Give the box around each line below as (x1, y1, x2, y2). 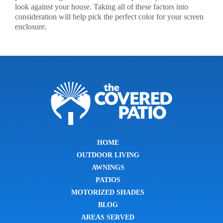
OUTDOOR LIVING (76, 151, 139, 159)
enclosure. (15, 22, 47, 31)
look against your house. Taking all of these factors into (15, 2, 188, 11)
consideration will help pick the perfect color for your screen (15, 12, 204, 21)
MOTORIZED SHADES (71, 188, 144, 196)
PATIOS (95, 176, 120, 184)
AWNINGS (91, 163, 124, 171)
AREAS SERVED (81, 213, 134, 221)
